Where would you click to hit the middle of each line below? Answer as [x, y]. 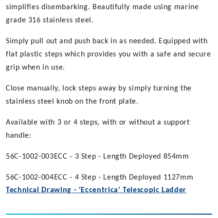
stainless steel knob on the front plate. [72, 102]
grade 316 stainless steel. [50, 21]
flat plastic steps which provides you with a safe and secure [109, 55]
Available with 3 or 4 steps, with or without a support [98, 123]
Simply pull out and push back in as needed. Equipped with [107, 42]
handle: [19, 136]
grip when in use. [36, 68]
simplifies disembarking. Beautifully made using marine [102, 8]
